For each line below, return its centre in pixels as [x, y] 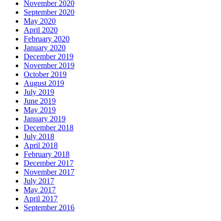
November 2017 [49, 172]
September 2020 [49, 12]
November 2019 [49, 66]
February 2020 [47, 39]
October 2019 [45, 74]
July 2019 [39, 92]
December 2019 [49, 57]
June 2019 [40, 101]
